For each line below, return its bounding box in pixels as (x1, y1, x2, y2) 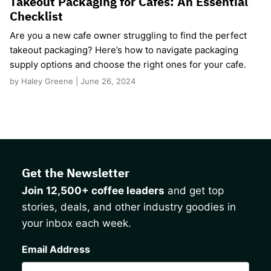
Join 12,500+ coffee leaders (22, 184, 165, 197)
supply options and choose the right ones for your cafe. (10, 59, 246, 71)
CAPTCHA (21, 232, 70, 245)
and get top (165, 184, 224, 197)
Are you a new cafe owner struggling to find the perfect (10, 30, 247, 42)
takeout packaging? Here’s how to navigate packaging (10, 44, 238, 56)
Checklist (10, 8, 63, 25)
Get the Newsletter (22, 165, 129, 181)
